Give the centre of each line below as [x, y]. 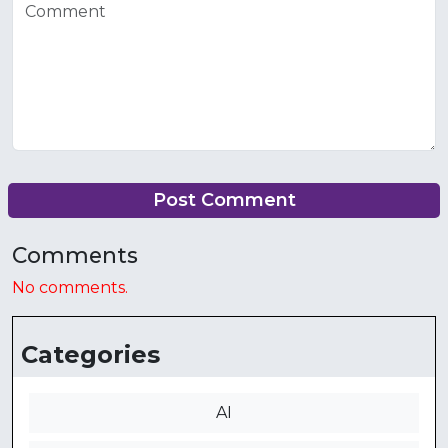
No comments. [70, 287]
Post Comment [224, 200]
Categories [90, 354]
